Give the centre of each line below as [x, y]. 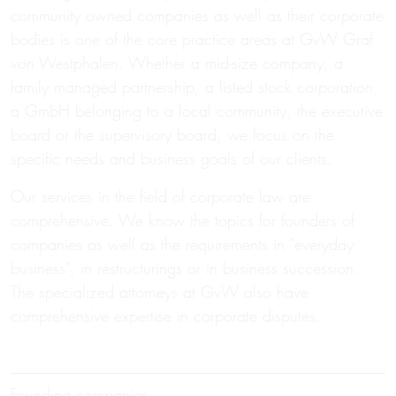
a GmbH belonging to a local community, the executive [197, 111]
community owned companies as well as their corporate [197, 15]
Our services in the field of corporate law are [160, 197]
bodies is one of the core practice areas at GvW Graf [192, 39]
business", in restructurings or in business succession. [185, 268]
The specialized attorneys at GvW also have [160, 292]
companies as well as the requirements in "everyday [182, 244]
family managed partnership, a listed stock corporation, [194, 87]
